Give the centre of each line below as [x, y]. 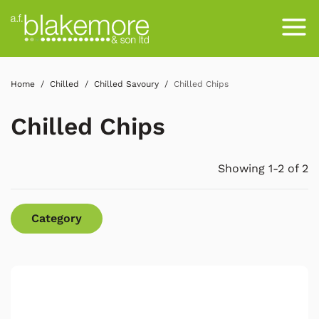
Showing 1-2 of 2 [263, 168]
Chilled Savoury [126, 84]
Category [57, 218]
